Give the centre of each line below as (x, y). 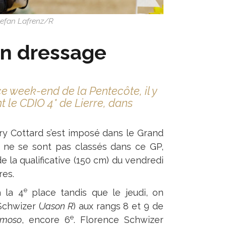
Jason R (57, 206)
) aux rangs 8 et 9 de (118, 206)
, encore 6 (46, 220)
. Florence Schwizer (119, 220)
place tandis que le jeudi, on (95, 192)
